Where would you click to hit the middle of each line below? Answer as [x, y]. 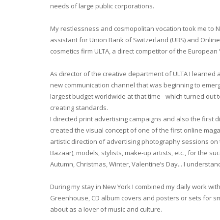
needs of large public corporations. [102, 6]
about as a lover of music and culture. [106, 209]
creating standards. [79, 107]
